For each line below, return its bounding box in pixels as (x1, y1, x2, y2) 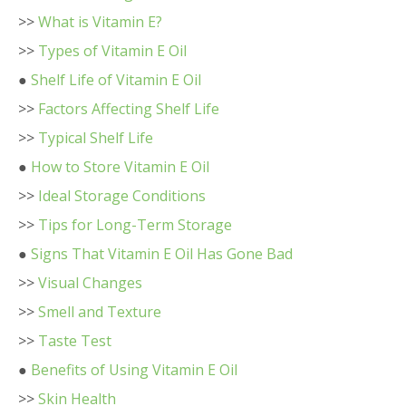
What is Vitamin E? (38, 12, 162, 32)
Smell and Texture (38, 302, 161, 322)
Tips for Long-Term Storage (38, 215, 232, 235)
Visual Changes (38, 273, 142, 293)
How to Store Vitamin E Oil (31, 157, 209, 177)
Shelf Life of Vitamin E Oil (31, 70, 201, 90)
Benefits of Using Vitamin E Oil (31, 360, 237, 380)
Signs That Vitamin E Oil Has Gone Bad (31, 244, 293, 264)
